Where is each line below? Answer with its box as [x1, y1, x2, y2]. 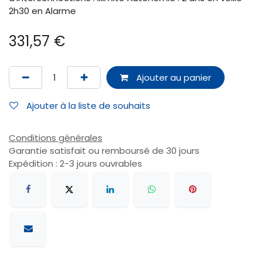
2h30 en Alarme [9, 5, 76, 18]
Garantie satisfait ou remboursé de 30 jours [9, 144, 199, 157]
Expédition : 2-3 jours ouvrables [9, 157, 142, 170]
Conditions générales [9, 132, 102, 144]
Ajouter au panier [133, 71, 211, 84]
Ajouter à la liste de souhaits [26, 99, 150, 112]
